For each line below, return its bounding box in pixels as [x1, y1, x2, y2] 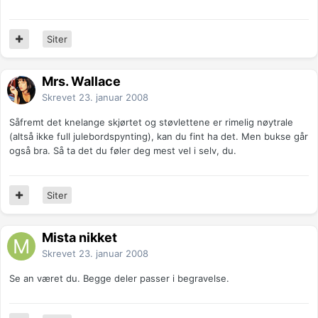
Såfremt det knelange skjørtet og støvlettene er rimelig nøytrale [9, 116, 293, 128]
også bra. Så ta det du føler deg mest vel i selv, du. [9, 145, 236, 157]
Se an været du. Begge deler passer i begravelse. [9, 273, 229, 285]
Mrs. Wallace [42, 74, 121, 89]
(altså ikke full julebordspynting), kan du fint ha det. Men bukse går [9, 131, 308, 143]
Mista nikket [42, 230, 117, 246]
